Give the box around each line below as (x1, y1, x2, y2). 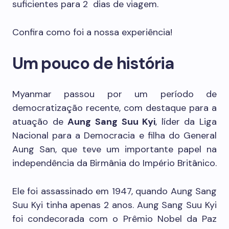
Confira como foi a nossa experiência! (12, 26, 172, 38)
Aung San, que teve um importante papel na (12, 143, 217, 155)
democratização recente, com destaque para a (12, 102, 217, 114)
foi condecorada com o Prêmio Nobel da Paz (12, 213, 217, 225)
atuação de (12, 116, 68, 128)
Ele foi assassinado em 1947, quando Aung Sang (12, 185, 217, 197)
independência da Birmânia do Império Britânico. (12, 157, 217, 169)
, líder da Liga (155, 116, 217, 128)
